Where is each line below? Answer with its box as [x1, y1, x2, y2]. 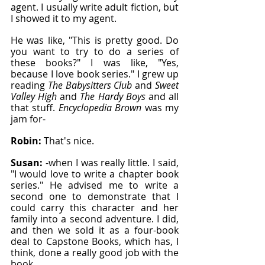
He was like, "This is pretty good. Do [11, 34, 179, 47]
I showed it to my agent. [11, 12, 117, 25]
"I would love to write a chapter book [11, 167, 179, 180]
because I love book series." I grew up [11, 67, 179, 80]
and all [145, 90, 179, 103]
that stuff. [11, 101, 59, 114]
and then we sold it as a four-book [11, 224, 179, 237]
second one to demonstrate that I [11, 190, 179, 203]
